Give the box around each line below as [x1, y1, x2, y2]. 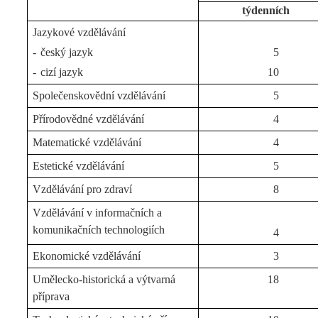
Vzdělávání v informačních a [33, 207, 163, 219]
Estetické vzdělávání [33, 160, 125, 172]
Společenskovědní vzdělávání [33, 89, 166, 102]
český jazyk [40, 46, 94, 58]
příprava [33, 290, 70, 302]
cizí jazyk [40, 66, 84, 78]
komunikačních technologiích [33, 224, 165, 236]
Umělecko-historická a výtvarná [33, 273, 176, 285]
